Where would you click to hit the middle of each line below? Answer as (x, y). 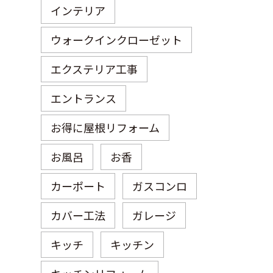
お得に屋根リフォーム (105, 127)
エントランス (83, 98)
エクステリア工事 (94, 69)
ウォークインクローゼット (116, 39)
